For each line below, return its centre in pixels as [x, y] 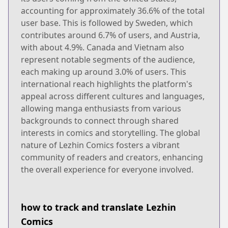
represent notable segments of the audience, [108, 59]
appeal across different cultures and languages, [113, 96]
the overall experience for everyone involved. [107, 169]
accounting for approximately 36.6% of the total [113, 10]
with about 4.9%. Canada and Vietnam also [103, 47]
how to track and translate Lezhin [98, 207]
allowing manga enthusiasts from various [101, 108]
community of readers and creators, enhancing [112, 157]
